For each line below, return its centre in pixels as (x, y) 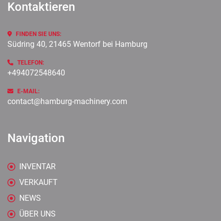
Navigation (40, 138)
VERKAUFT (38, 182)
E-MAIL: (28, 91)
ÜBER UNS (37, 214)
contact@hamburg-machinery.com (67, 101)
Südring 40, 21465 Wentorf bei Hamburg (77, 44)
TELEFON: (31, 63)
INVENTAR (37, 166)
